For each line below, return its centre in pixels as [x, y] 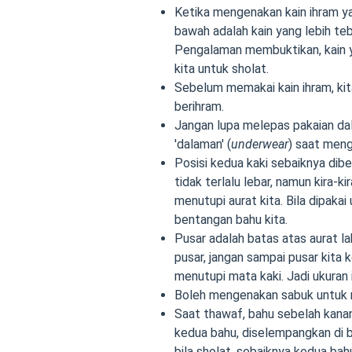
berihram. [199, 107]
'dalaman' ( [203, 145]
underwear [260, 145]
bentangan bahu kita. [231, 220]
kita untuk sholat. [222, 69]
